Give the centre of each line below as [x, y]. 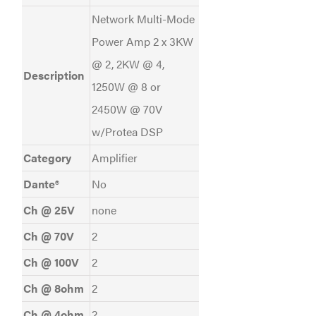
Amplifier [114, 158]
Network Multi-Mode [143, 19]
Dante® [41, 184]
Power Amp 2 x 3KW [142, 42]
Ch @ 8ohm [53, 288]
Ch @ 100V [51, 262]
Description [53, 75]
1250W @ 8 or [126, 87]
